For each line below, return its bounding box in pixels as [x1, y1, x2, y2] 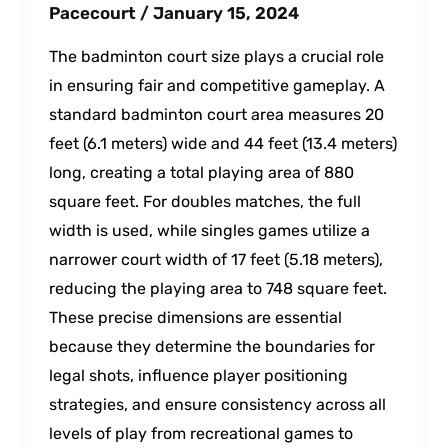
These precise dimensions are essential [48, 307, 342, 327]
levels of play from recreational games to [48, 423, 353, 443]
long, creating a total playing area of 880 [48, 162, 354, 182]
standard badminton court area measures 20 [48, 104, 384, 124]
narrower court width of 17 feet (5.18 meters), [48, 249, 383, 269]
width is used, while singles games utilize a [48, 220, 370, 240]
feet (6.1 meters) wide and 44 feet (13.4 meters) [48, 133, 397, 153]
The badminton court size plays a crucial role [48, 46, 384, 66]
